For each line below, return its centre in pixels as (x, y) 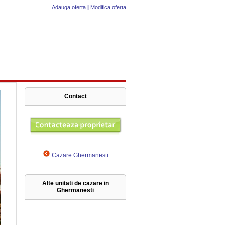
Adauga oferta (69, 7)
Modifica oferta (108, 7)
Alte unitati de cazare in (75, 183)
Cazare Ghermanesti (80, 155)
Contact (75, 96)
